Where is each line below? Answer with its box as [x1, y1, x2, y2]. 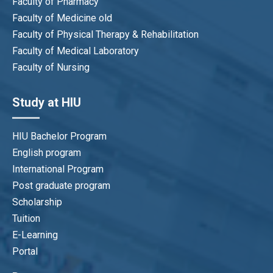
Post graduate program [12, 179, 110, 191]
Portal [12, 245, 38, 257]
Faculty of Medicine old [12, 12, 112, 24]
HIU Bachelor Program [12, 130, 107, 142]
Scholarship [12, 196, 62, 208]
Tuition [12, 212, 40, 224]
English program [12, 146, 81, 158]
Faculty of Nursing [12, 61, 90, 73]
